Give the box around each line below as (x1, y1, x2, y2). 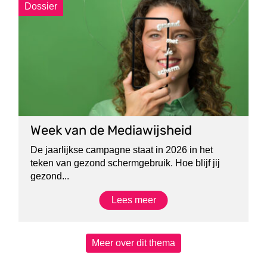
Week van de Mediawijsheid (30, 122, 193, 138)
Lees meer (111, 195, 156, 205)
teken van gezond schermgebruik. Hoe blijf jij (30, 158, 221, 168)
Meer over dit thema (92, 238, 175, 248)
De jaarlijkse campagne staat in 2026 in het (30, 145, 213, 155)
